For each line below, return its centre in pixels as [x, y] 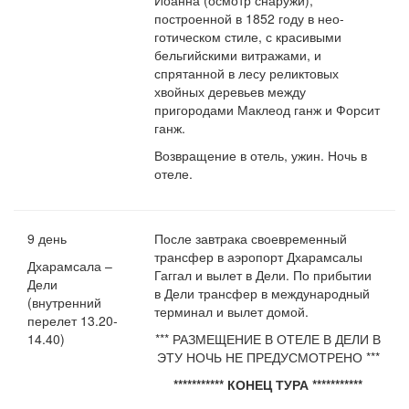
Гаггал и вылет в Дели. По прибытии [263, 275]
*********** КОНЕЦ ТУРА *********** [268, 385]
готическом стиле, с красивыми [248, 37]
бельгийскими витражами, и [238, 55]
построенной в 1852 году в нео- [250, 19]
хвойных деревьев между [231, 92]
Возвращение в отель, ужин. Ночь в [261, 156]
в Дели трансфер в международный [262, 294]
